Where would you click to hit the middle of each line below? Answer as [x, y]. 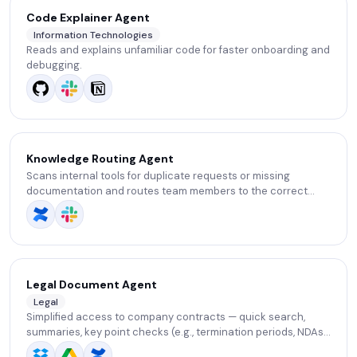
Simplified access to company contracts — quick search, [166, 317]
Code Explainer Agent [88, 18]
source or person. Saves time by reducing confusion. [156, 206]
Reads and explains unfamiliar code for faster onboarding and [178, 50]
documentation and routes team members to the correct [167, 191]
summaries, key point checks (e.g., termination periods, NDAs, [176, 332]
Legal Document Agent [92, 284]
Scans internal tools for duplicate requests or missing [158, 176]
